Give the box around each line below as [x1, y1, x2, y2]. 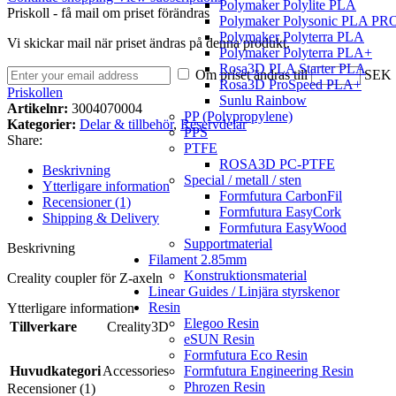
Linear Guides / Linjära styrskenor [148, 283, 339, 299]
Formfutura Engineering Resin [184, 362, 354, 378]
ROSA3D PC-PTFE [219, 156, 335, 171]
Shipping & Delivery [42, 210, 159, 226]
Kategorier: [7, 117, 76, 133]
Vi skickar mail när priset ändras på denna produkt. [7, 35, 290, 51]
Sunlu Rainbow [219, 92, 307, 108]
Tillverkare [10, 319, 77, 335]
